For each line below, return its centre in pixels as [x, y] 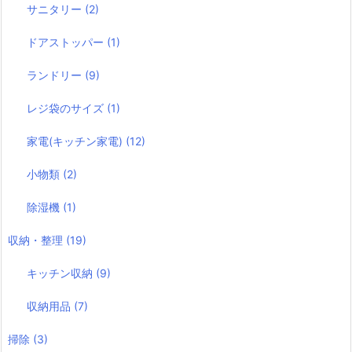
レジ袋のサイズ [67, 108]
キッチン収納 [62, 273]
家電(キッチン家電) [77, 141]
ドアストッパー [67, 42]
